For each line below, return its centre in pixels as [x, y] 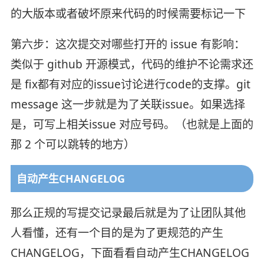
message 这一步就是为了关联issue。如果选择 [128, 105]
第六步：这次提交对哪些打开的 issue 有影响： [128, 44]
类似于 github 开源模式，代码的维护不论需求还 [132, 65]
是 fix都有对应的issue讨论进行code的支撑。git [130, 85]
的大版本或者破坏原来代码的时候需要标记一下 [128, 14]
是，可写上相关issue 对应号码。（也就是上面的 [132, 125]
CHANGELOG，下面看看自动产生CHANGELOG [130, 253]
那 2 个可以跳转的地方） [72, 145]
